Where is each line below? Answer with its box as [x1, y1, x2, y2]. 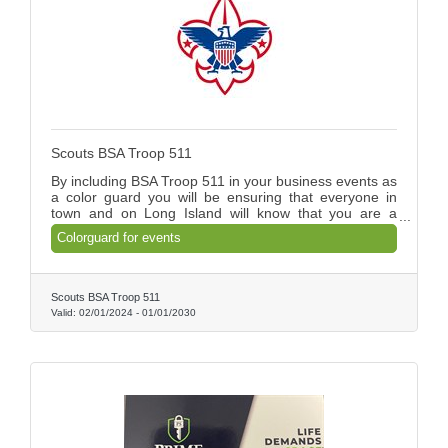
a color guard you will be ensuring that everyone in [51, 189, 397, 206]
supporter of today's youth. [51, 221, 220, 238]
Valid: [51, 306, 79, 318]
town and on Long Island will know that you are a [51, 205, 397, 222]
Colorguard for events [57, 230, 181, 245]
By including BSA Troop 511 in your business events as [51, 173, 397, 190]
